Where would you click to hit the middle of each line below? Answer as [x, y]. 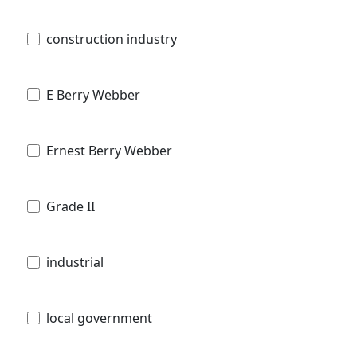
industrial [75, 262]
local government [99, 318]
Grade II [71, 206]
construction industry [112, 39]
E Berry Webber [93, 94]
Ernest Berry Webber [109, 150]
